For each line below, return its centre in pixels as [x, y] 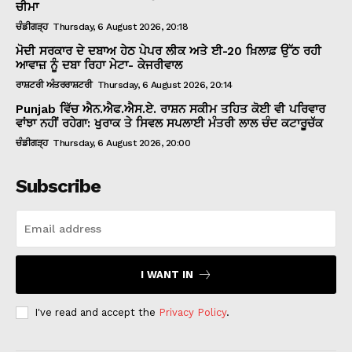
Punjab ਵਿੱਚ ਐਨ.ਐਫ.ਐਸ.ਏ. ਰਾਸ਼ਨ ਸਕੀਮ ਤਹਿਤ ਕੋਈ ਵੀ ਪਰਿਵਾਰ [170, 109]
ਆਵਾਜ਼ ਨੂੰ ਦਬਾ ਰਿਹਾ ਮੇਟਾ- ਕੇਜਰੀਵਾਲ [99, 65]
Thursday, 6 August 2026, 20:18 [120, 26]
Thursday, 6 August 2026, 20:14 [165, 84]
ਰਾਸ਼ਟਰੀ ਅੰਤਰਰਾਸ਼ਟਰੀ [54, 84]
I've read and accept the [97, 312]
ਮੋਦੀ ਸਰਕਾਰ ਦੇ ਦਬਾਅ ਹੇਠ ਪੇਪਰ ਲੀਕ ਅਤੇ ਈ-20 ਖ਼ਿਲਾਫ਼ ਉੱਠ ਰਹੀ [169, 51]
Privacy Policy [192, 312]
